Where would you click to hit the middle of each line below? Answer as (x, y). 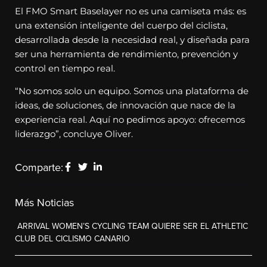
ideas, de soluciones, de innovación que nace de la (125, 105)
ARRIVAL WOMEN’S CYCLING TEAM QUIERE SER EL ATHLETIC (131, 226)
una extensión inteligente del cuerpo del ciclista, (121, 25)
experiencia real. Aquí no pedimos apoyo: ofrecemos (130, 119)
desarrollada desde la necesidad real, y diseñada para (132, 39)
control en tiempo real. (65, 68)
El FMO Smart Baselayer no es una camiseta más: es (131, 11)
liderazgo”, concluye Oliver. (74, 133)
